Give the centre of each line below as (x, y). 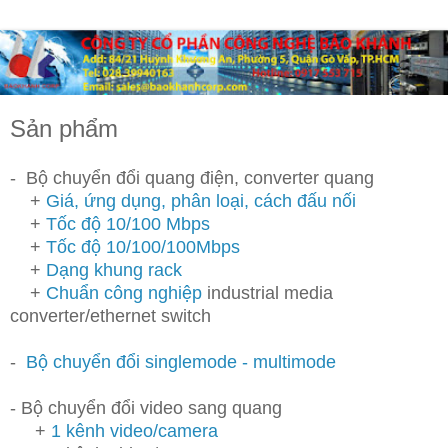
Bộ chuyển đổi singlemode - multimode (181, 361)
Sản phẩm (64, 128)
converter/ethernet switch (110, 315)
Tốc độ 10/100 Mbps (128, 223)
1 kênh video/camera (134, 430)
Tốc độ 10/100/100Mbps (143, 246)
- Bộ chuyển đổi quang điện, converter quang (192, 177)
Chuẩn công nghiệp (124, 292)
